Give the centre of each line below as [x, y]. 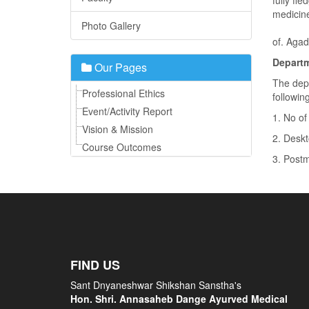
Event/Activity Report [127, 111]
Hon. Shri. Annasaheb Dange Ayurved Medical [179, 299]
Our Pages [119, 67]
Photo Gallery [111, 26]
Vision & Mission [118, 129]
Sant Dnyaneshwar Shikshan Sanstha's [156, 285]
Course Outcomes [122, 147]
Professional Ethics [123, 93]
